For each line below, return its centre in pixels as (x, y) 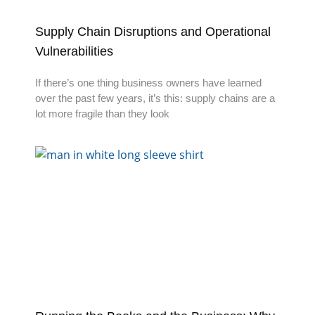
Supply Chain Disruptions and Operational (153, 32)
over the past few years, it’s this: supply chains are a (155, 98)
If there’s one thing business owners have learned (148, 83)
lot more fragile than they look (102, 114)
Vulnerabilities (74, 52)
